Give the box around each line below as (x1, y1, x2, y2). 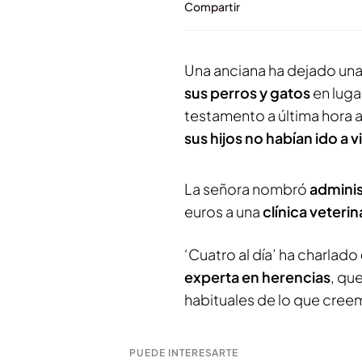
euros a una (184, 202, 263, 221)
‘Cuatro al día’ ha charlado (184, 245, 360, 263)
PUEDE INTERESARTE (129, 347, 239, 359)
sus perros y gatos (184, 83, 313, 102)
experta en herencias (184, 267, 330, 286)
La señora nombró (184, 179, 309, 198)
